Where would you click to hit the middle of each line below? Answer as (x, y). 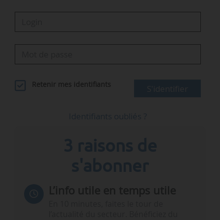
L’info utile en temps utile (112, 190)
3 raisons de (110, 145)
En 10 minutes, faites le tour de (106, 204)
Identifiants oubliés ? (108, 116)
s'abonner (110, 165)
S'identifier (168, 88)
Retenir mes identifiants (71, 85)
